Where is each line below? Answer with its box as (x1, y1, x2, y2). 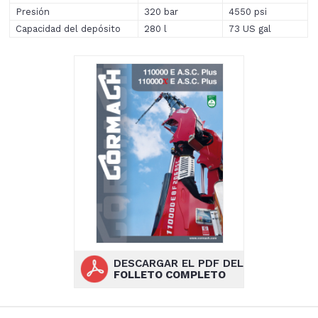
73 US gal (229, 23, 272, 35)
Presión (16, 6, 50, 18)
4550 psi (229, 6, 268, 18)
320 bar (144, 6, 179, 18)
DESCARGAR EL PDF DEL (113, 256, 243, 270)
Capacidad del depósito (16, 23, 121, 35)
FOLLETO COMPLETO (113, 268, 226, 281)
